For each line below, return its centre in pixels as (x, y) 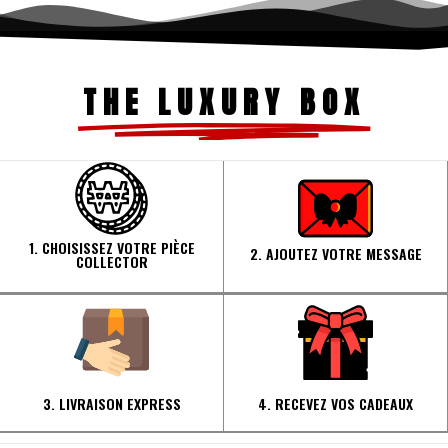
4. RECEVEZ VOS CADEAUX (335, 403)
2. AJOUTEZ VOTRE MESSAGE (335, 253)
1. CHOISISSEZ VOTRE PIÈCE (111, 247)
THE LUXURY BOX (224, 102)
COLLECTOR (111, 261)
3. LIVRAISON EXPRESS (111, 403)
